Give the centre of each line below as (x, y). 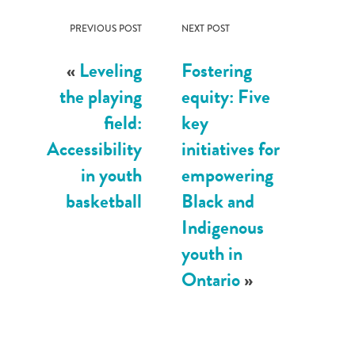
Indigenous (223, 227)
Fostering (217, 70)
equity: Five (226, 96)
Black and (218, 201)
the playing (101, 96)
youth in (212, 253)
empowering (228, 175)
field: (123, 122)
